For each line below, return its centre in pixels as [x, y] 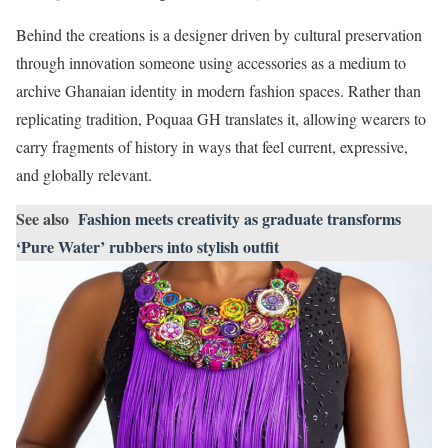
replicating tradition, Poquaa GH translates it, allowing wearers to [221, 119]
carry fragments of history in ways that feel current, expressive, [212, 147]
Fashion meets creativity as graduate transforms [239, 219]
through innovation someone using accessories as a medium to [211, 63]
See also [42, 219]
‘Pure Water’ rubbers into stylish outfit [147, 247]
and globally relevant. [84, 175]
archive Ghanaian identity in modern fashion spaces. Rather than [218, 91]
